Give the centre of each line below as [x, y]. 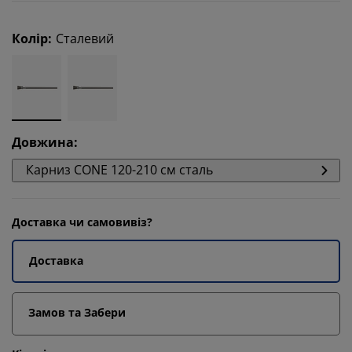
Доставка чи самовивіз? [82, 222]
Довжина [43, 142]
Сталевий [85, 38]
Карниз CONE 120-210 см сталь [119, 170]
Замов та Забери [77, 312]
